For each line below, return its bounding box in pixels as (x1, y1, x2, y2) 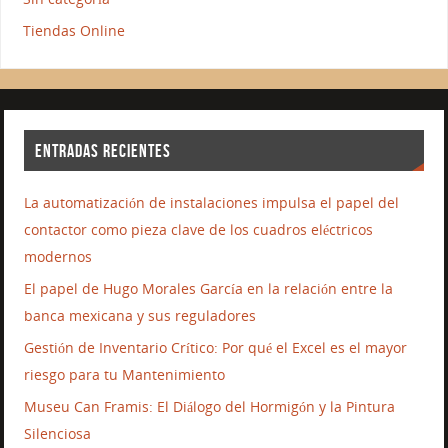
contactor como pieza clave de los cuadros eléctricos (24, 220, 374, 240)
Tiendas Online (22, 21, 125, 41)
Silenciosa (24, 424, 92, 444)
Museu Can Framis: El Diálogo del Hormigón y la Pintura (24, 397, 396, 417)
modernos (24, 247, 93, 267)
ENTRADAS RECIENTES (34, 140, 171, 161)
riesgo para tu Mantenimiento (24, 365, 226, 385)
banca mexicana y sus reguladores (24, 306, 257, 326)
